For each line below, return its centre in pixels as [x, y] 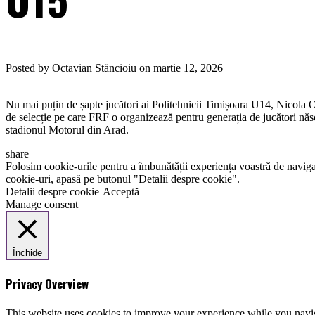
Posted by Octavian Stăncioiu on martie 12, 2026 [114, 68]
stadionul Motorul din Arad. [67, 130]
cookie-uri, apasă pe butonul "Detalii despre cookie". [123, 179]
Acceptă [121, 192]
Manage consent [42, 205]
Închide [27, 253]
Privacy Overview [47, 283]
